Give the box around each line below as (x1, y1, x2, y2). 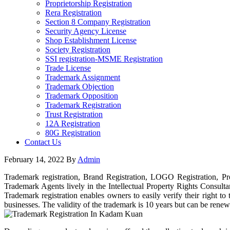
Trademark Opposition (45, 91, 118, 100)
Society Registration (45, 45, 110, 54)
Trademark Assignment (45, 73, 120, 82)
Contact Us (25, 138, 61, 146)
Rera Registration (45, 8, 102, 17)
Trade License (45, 64, 91, 72)
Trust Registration (45, 110, 103, 119)
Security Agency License (45, 27, 126, 35)
